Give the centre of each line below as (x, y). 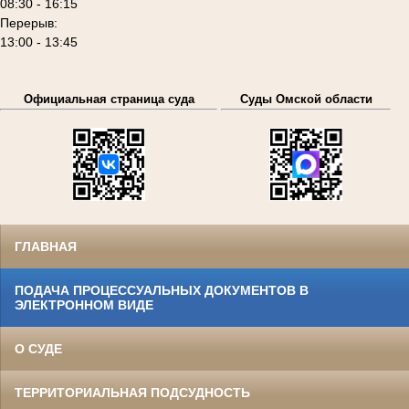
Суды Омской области (306, 100)
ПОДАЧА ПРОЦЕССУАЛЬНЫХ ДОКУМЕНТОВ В (162, 291)
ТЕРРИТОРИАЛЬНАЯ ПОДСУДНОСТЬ (132, 393)
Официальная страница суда (109, 100)
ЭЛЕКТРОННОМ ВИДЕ (84, 305)
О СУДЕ (38, 349)
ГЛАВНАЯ (46, 247)
